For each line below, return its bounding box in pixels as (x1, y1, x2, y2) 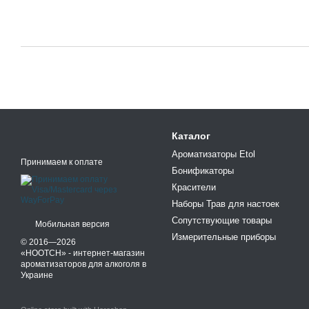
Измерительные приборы (172, 231, 276, 242)
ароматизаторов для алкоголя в (21, 259, 146, 270)
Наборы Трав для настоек (172, 198, 279, 209)
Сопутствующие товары (172, 215, 272, 226)
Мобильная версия (33, 219, 110, 229)
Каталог (172, 130, 210, 141)
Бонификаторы (172, 165, 234, 176)
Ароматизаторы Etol (172, 148, 255, 159)
